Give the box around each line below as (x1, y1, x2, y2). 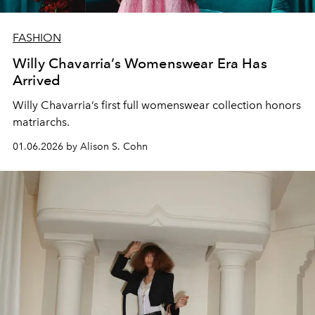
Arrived (13, 71, 61, 89)
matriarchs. (13, 115, 72, 129)
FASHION (13, 30, 61, 44)
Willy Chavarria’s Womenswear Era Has (13, 54, 267, 72)
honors (265, 98, 301, 112)
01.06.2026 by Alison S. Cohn (13, 140, 148, 153)
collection (212, 98, 265, 112)
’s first (91, 98, 123, 112)
